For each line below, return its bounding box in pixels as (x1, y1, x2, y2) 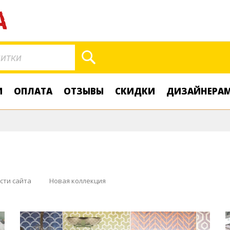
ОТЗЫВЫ (64, 85, 104, 97)
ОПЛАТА (14, 85, 52, 97)
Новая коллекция (49, 176, 106, 185)
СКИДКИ (115, 85, 155, 97)
